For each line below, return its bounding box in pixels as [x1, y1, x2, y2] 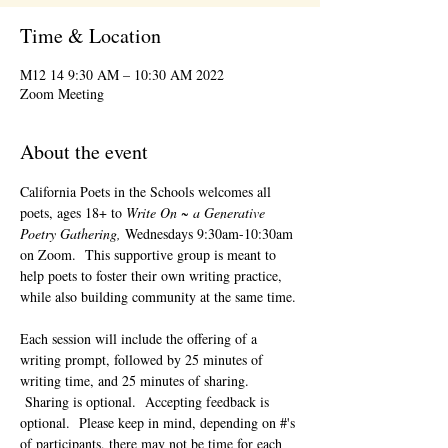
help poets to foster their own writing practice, [20, 266, 286, 285]
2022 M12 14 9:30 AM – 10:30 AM [196, 65, 224, 84]
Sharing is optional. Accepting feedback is [20, 392, 273, 411]
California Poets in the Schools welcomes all [20, 182, 275, 201]
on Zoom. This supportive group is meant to [20, 245, 280, 264]
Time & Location [20, 22, 161, 49]
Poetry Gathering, [20, 224, 125, 243]
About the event [20, 138, 148, 165]
